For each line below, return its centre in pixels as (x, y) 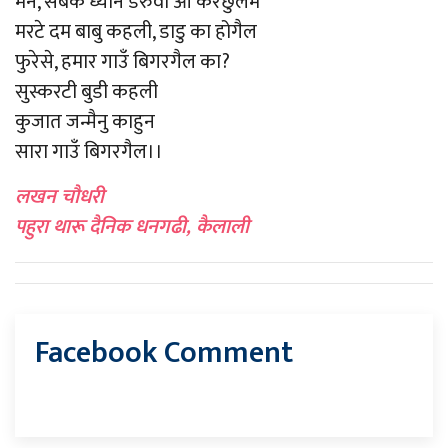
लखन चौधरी (59, 197)
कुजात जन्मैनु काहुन (85, 122)
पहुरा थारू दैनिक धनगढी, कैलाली (132, 227)
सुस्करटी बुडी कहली (86, 92)
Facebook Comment (164, 353)
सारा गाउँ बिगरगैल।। (89, 152)
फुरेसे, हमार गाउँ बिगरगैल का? (122, 62)
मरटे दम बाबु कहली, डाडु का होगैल (136, 32)
